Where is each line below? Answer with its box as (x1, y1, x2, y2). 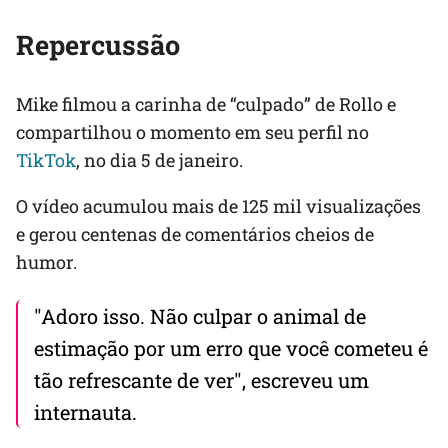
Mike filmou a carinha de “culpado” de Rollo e (16, 91, 396, 116)
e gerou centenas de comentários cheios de (16, 221, 374, 246)
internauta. (34, 398, 137, 425)
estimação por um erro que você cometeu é (34, 334, 428, 361)
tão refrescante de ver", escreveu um (34, 366, 369, 393)
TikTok (16, 147, 76, 172)
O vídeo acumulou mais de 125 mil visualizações (16, 193, 421, 218)
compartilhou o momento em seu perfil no (16, 119, 369, 144)
